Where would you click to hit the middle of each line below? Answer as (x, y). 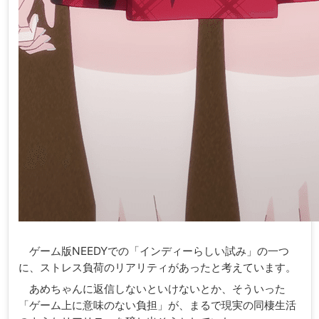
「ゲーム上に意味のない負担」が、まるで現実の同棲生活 (157, 305)
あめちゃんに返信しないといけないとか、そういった (152, 288)
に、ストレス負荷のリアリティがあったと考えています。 (157, 267)
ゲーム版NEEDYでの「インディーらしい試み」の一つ (153, 251)
